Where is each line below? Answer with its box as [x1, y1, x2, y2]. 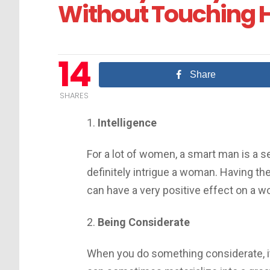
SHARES [59, 89, 89, 101]
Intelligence [98, 116, 157, 129]
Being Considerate [98, 215, 190, 228]
